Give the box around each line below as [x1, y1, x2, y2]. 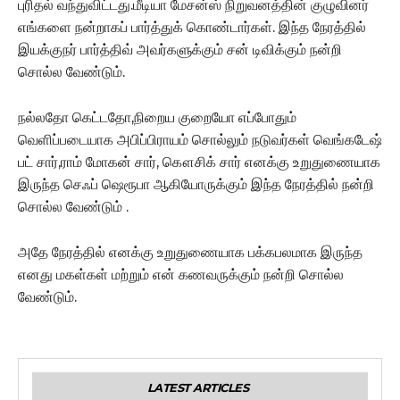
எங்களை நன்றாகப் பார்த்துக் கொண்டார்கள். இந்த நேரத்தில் [18, 18, 366, 36]
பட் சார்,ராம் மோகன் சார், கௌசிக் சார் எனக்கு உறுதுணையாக [18, 153, 380, 171]
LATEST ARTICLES [146, 379, 249, 395]
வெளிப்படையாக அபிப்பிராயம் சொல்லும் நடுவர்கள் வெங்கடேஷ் [18, 130, 382, 148]
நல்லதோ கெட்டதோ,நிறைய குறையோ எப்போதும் [18, 108, 296, 126]
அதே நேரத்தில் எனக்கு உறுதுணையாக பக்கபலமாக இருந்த [18, 243, 362, 261]
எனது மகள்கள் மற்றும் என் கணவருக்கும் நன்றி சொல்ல [18, 265, 344, 283]
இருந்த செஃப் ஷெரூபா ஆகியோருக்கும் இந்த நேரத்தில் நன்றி [18, 175, 374, 193]
